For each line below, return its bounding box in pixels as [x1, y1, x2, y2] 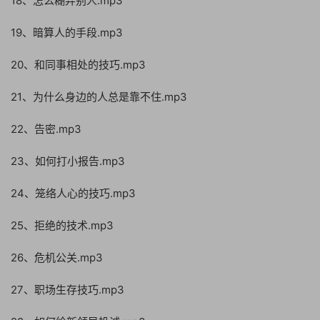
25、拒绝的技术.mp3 [11, 219, 114, 232]
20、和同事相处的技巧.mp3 [11, 58, 146, 71]
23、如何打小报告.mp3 [11, 154, 125, 168]
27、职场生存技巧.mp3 [11, 283, 124, 296]
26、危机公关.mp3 [11, 251, 103, 264]
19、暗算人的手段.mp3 [11, 26, 123, 39]
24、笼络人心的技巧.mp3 [11, 186, 136, 200]
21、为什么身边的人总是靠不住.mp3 [11, 90, 187, 104]
